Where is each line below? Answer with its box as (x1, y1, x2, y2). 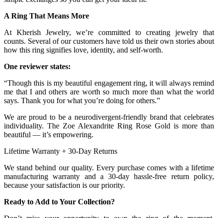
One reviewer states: (4, 62, 71, 71)
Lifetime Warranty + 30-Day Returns (4, 147, 117, 156)
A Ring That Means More (4, 12, 89, 20)
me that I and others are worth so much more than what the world (4, 88, 214, 96)
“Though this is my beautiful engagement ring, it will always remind (4, 79, 214, 88)
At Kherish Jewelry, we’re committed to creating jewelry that (4, 28, 214, 37)
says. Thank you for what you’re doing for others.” (4, 96, 160, 105)
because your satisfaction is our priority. (4, 181, 125, 190)
